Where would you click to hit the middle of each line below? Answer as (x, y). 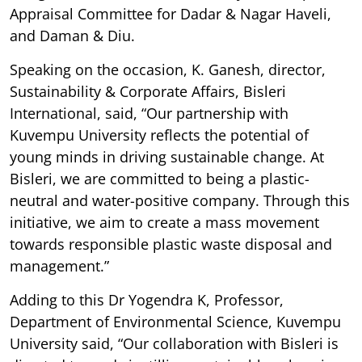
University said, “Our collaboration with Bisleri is (174, 343)
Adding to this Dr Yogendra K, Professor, (147, 299)
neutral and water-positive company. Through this (180, 200)
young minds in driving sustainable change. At (167, 156)
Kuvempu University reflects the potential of (159, 135)
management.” (59, 265)
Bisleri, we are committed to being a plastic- (160, 178)
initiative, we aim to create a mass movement (164, 222)
